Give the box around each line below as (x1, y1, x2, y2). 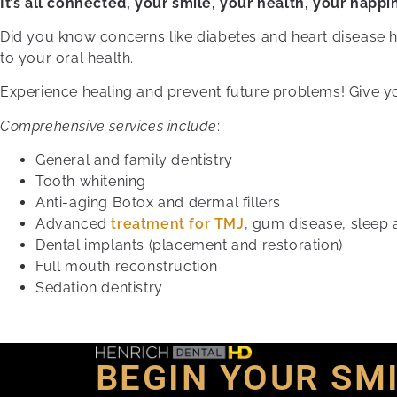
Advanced (35, 215, 112, 233)
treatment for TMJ (111, 215, 245, 233)
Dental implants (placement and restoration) (35, 237, 343, 254)
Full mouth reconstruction (35, 258, 218, 276)
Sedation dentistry (35, 279, 163, 297)
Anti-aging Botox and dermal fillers (35, 194, 281, 212)
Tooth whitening (35, 173, 146, 191)
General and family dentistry (35, 152, 233, 169)
